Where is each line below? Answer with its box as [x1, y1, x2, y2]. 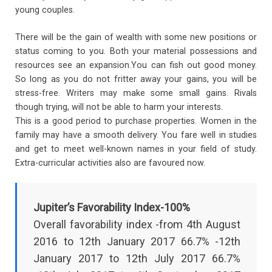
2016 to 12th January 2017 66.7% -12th [33, 235, 240, 248]
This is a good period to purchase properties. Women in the [15, 115, 257, 126]
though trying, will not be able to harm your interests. [15, 101, 223, 112]
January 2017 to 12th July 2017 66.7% [33, 252, 240, 265]
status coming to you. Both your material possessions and [15, 46, 257, 56]
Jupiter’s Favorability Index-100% [33, 201, 190, 214]
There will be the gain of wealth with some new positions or [15, 32, 257, 42]
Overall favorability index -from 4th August [33, 218, 240, 231]
